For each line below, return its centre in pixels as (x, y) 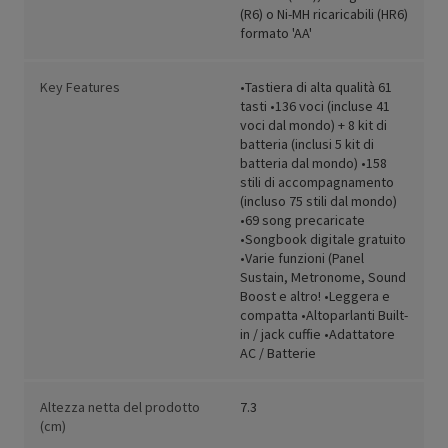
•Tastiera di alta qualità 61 (316, 87)
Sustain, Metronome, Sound (323, 277)
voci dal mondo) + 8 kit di (313, 125)
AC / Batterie (278, 353)
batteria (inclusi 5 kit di (307, 144)
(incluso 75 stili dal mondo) (318, 201)
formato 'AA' (276, 33)
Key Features (80, 87)
